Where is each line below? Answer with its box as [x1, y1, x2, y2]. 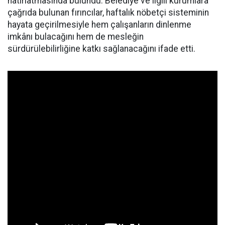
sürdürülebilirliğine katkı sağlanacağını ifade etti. [8, 44, 195, 54]
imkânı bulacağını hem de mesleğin [8, 32, 144, 42]
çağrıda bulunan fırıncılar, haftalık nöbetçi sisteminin [8, 8, 209, 18]
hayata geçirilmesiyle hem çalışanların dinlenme [8, 20, 191, 30]
